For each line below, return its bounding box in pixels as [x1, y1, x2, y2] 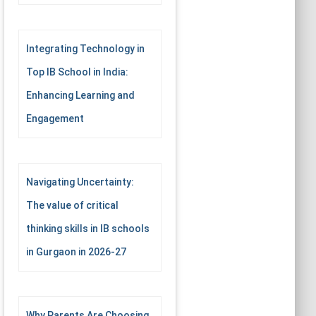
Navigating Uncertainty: [26, 176, 134, 188]
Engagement [26, 113, 84, 124]
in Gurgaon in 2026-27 [26, 246, 126, 257]
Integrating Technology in [26, 43, 145, 54]
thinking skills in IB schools [26, 223, 150, 234]
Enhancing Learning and [26, 90, 135, 101]
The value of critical [26, 200, 119, 211]
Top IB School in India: [26, 66, 128, 78]
